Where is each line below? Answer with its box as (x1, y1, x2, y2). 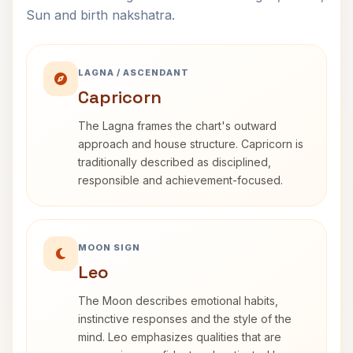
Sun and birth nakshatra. (26, 7, 175, 23)
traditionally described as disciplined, (78, 155, 271, 169)
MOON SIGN (78, 242, 140, 253)
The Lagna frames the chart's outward (78, 119, 277, 132)
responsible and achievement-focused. (78, 173, 283, 187)
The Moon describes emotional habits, (78, 294, 278, 307)
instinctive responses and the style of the (78, 312, 292, 325)
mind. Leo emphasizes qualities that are (78, 330, 281, 344)
